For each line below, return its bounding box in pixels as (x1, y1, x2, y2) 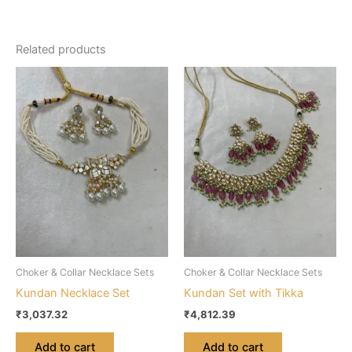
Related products (16, 42, 106, 57)
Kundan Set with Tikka (184, 286, 303, 301)
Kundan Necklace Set (16, 286, 130, 301)
